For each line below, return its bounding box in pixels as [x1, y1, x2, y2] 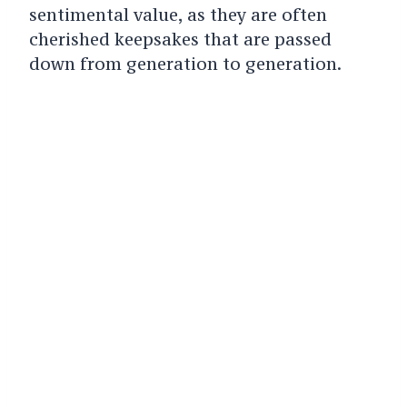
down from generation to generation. [28, 52, 342, 74]
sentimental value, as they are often [28, 3, 327, 25]
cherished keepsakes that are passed [28, 27, 332, 50]
